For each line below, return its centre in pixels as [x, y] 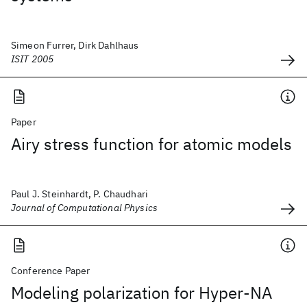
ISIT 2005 [33, 59]
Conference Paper [51, 271]
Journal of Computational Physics [85, 208]
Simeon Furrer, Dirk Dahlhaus [75, 45]
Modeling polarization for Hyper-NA [142, 293]
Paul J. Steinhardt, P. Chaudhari [80, 194]
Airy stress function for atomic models [151, 144]
